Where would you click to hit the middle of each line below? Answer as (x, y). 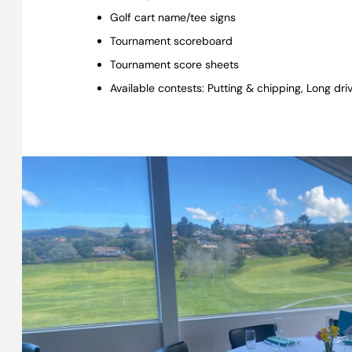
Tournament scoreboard (171, 41)
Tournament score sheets (174, 65)
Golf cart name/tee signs (173, 18)
